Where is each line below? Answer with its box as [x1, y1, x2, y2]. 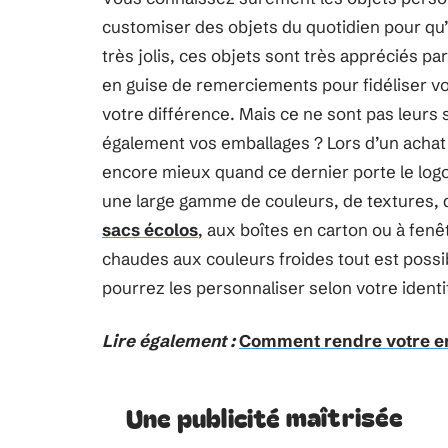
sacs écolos [102, 219, 198, 240]
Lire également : [102, 330, 235, 351]
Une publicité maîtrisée [125, 396, 404, 436]
